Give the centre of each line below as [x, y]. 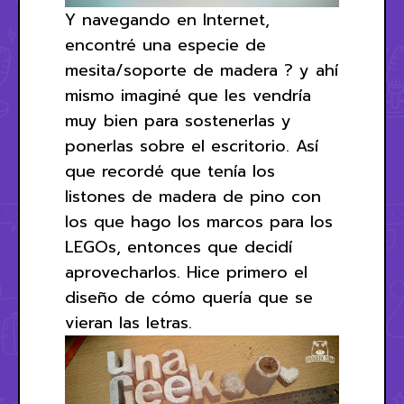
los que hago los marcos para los [199, 221]
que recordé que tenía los [170, 171]
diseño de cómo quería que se [189, 297]
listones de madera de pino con [193, 196]
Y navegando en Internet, [167, 19]
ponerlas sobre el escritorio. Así [192, 146]
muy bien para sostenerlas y [178, 120]
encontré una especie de [165, 45]
